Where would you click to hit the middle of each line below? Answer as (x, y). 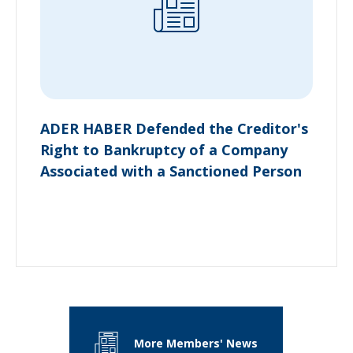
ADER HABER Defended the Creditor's (174, 128)
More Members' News (196, 344)
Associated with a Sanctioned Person (171, 171)
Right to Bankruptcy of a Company (164, 149)
